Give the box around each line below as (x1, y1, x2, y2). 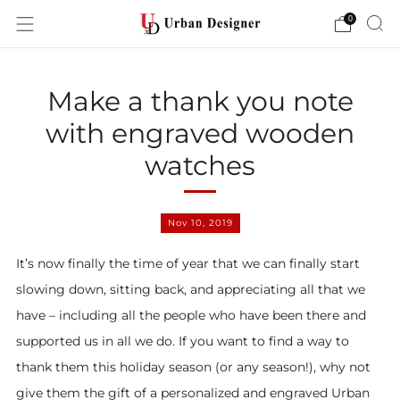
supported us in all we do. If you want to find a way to (16, 334, 349, 348)
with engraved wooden (46, 117, 354, 150)
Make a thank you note (46, 85, 354, 118)
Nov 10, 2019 (167, 218, 233, 228)
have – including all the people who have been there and (16, 308, 366, 322)
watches (145, 149, 255, 182)
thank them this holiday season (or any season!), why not (16, 360, 371, 374)
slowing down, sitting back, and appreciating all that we (16, 282, 365, 296)
